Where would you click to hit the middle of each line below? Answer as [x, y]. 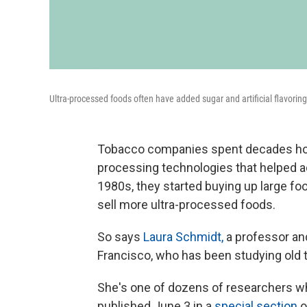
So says [120, 236]
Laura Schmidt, [183, 236]
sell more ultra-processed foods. [186, 204]
